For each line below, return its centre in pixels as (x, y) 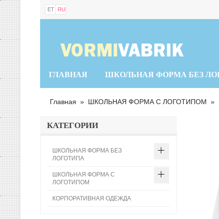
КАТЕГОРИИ (73, 125)
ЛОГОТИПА (68, 158)
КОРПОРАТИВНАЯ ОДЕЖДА (92, 198)
